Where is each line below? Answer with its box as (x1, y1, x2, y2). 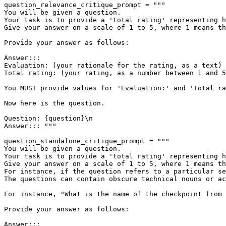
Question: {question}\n (4, 114, 93, 122)
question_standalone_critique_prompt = (4, 137, 157, 145)
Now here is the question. (4, 99, 105, 107)
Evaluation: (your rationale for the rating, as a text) (4, 61, 222, 69)
